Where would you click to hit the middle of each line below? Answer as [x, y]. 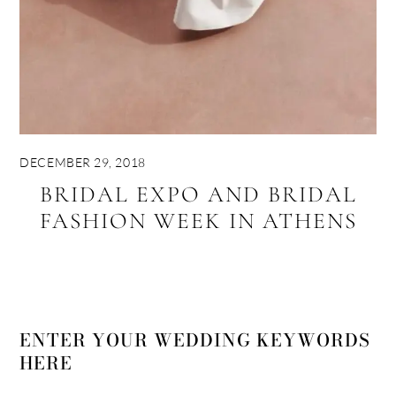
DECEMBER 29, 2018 [83, 163]
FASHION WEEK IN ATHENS [198, 220]
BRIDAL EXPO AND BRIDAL [198, 194]
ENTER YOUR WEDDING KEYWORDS [195, 340]
